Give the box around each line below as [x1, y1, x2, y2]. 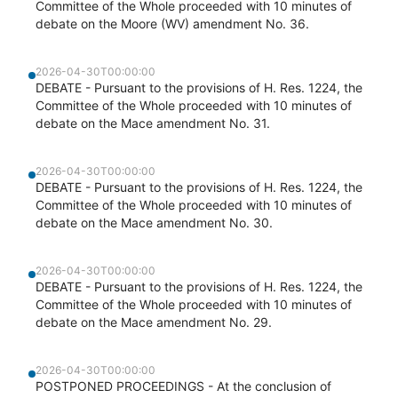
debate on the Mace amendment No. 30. [36, 215, 273, 230]
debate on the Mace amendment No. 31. [36, 115, 270, 131]
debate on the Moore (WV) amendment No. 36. [36, 16, 309, 31]
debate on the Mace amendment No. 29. [36, 314, 272, 330]
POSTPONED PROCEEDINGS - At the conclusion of [36, 378, 331, 394]
